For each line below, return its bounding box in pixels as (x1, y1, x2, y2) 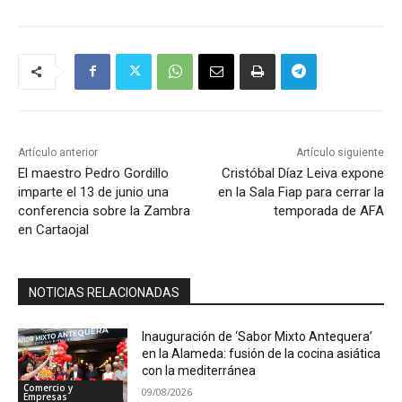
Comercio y (23, 381, 73, 395)
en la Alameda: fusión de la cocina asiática (142, 345, 381, 361)
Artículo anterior (18, 145, 98, 159)
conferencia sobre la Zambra (18, 202, 190, 219)
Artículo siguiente (295, 145, 384, 159)
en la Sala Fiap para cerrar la (217, 183, 384, 200)
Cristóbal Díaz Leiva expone (221, 164, 384, 181)
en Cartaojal (18, 221, 89, 238)
